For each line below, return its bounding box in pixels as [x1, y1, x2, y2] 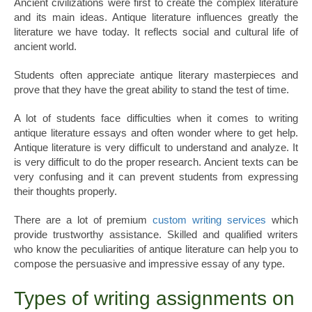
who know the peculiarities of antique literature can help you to [14, 243, 298, 256]
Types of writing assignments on [14, 288, 295, 310]
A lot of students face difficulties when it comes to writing [14, 112, 298, 125]
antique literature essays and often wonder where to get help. [14, 127, 298, 139]
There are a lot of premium [14, 214, 153, 226]
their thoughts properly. [14, 185, 117, 198]
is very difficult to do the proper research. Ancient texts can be [14, 156, 298, 169]
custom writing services [153, 214, 267, 226]
